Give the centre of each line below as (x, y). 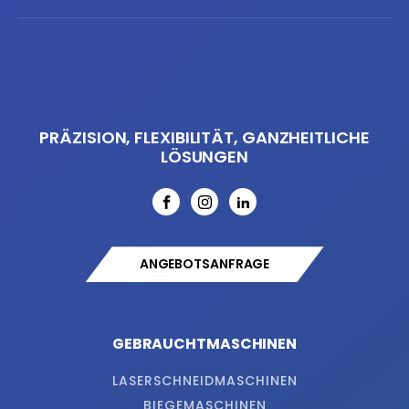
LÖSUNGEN (204, 157)
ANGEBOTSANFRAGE (204, 264)
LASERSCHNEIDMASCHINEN (204, 381)
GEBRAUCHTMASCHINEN (204, 344)
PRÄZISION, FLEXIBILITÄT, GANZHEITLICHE (204, 138)
